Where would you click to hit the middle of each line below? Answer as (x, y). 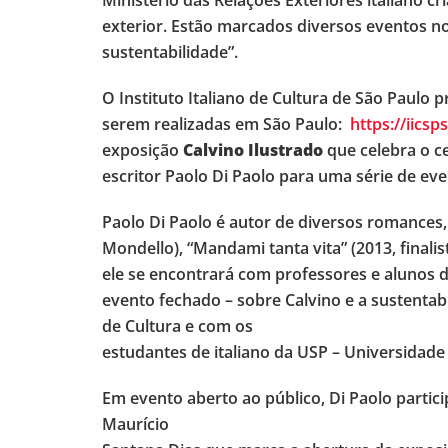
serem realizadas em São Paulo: (226, 124)
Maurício (135, 424)
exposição (142, 150)
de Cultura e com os (177, 326)
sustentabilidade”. (170, 52)
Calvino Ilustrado (253, 150)
